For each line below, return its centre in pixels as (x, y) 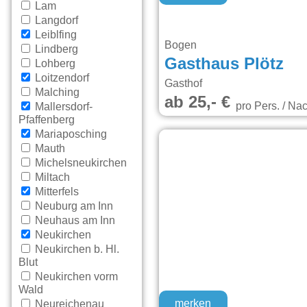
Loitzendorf (61, 78)
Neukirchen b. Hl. (76, 250)
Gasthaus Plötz (224, 64)
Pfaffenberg (47, 120)
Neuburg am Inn (73, 207)
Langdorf (56, 21)
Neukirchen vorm (75, 277)
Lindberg (56, 50)
